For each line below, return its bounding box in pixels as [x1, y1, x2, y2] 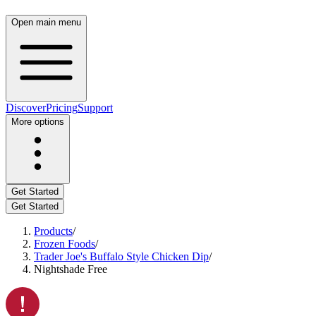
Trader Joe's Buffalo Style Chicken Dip [34, 250, 209, 262]
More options [11, 116, 64, 127]
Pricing [46, 102, 78, 114]
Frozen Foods [34, 238, 95, 250]
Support [78, 102, 113, 114]
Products [34, 225, 73, 237]
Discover [6, 102, 46, 114]
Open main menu [11, 17, 81, 28]
